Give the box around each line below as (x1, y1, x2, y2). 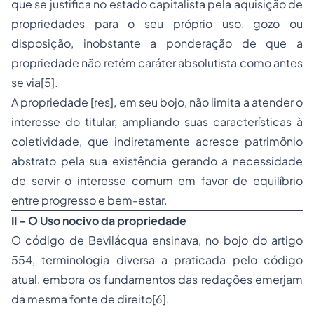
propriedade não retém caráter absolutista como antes (11, 55, 303, 70)
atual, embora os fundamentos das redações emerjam (11, 272, 303, 287)
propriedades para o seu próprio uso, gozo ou (11, 16, 303, 31)
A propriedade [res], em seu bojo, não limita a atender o (11, 95, 303, 109)
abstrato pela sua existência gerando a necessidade (11, 153, 303, 168)
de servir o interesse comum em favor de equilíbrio (11, 173, 303, 188)
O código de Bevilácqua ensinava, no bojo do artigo (11, 233, 303, 247)
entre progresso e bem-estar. (11, 193, 168, 207)
